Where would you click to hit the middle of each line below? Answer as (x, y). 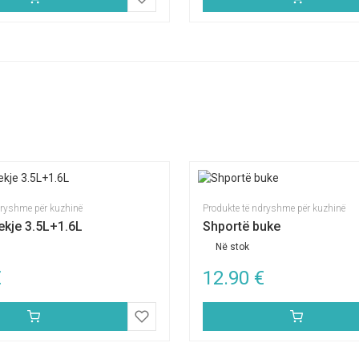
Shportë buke (242, 226)
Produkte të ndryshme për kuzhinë (274, 208)
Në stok (232, 247)
